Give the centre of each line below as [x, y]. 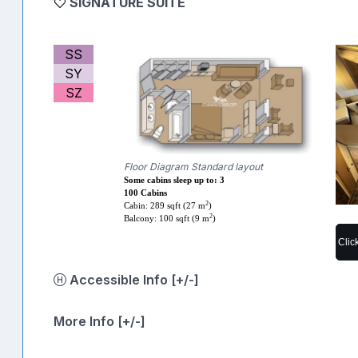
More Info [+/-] [99, 321]
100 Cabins [146, 193]
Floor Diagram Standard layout [194, 167]
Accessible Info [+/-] [185, 279]
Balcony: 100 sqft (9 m [167, 219]
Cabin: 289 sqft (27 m [165, 206]
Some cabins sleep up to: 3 [175, 181]
